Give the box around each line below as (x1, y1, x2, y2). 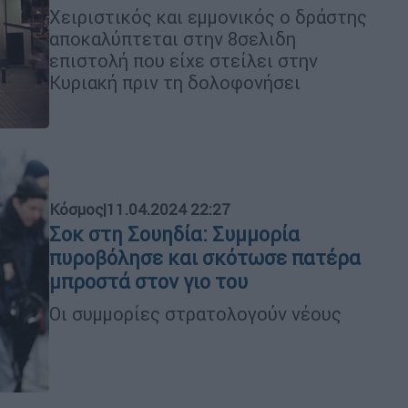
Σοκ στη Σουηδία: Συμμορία (49, 221, 300, 247)
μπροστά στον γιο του (49, 269, 248, 294)
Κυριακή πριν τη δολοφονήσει (49, 70, 301, 94)
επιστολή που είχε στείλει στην (49, 48, 318, 72)
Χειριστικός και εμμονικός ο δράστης (49, 5, 367, 28)
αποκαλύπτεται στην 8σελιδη (49, 26, 296, 50)
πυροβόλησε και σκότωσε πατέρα (49, 245, 361, 270)
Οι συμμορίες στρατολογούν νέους (49, 301, 342, 325)
